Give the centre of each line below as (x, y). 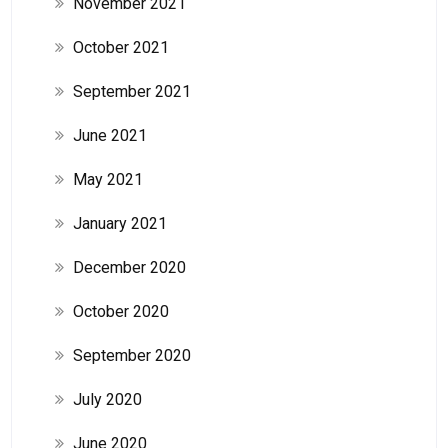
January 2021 (119, 223)
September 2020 (131, 355)
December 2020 (129, 267)
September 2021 (131, 91)
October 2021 (120, 47)
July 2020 (107, 399)
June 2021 (109, 135)
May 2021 (107, 179)
